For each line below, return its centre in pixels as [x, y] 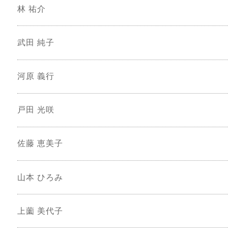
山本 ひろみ [40, 177]
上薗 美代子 [40, 211]
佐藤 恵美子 [40, 144]
